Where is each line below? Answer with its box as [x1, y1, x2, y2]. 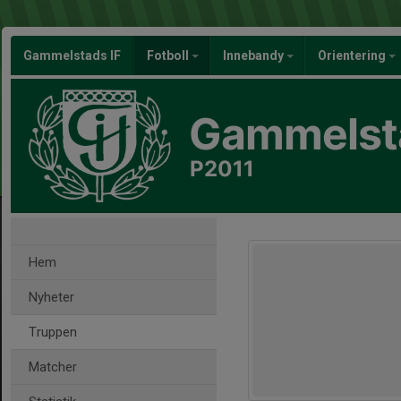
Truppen [29, 324, 77, 340]
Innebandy [223, 48, 286, 63]
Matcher [29, 359, 77, 375]
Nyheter [29, 289, 74, 305]
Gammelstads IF [23, 48, 121, 63]
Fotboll [147, 48, 192, 63]
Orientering [318, 48, 388, 63]
